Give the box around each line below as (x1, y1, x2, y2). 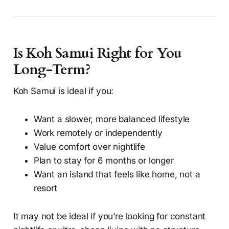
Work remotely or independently (33, 128, 163, 139)
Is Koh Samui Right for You (13, 44, 182, 63)
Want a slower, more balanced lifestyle (33, 114, 190, 125)
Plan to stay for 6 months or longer (33, 155, 174, 166)
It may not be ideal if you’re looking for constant (13, 211, 206, 222)
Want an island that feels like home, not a (33, 169, 200, 180)
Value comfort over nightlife (33, 142, 145, 152)
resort (33, 183, 57, 194)
